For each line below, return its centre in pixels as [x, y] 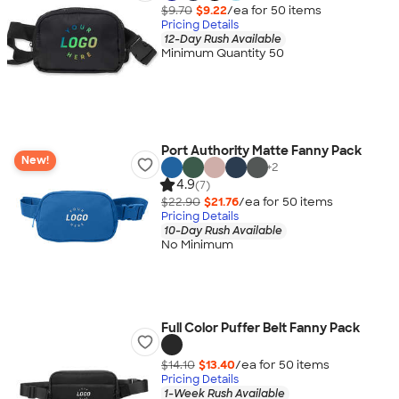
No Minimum [197, 245]
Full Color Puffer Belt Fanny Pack [260, 328]
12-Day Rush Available [222, 39]
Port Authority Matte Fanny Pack [261, 151]
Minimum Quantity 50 [222, 53]
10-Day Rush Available [223, 230]
